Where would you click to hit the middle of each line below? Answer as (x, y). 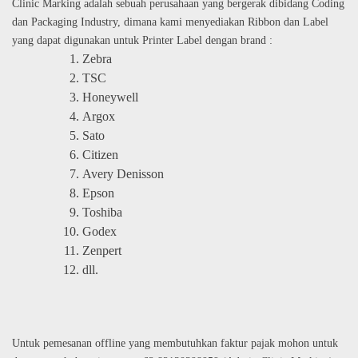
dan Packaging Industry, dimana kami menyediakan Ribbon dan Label (170, 22)
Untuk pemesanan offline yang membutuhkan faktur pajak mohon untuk (175, 343)
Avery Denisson (123, 173)
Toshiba (102, 212)
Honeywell (110, 97)
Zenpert (102, 250)
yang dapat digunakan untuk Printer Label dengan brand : (142, 40)
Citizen (100, 154)
